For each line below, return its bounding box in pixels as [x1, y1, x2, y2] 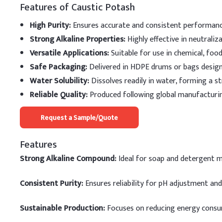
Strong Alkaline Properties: [30, 33, 125, 46]
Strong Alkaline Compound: [20, 152, 116, 166]
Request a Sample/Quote [41, 111, 118, 123]
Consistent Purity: [20, 177, 83, 190]
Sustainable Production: [20, 202, 105, 215]
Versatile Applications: [30, 47, 109, 60]
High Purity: [30, 19, 71, 32]
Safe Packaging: [30, 60, 87, 74]
